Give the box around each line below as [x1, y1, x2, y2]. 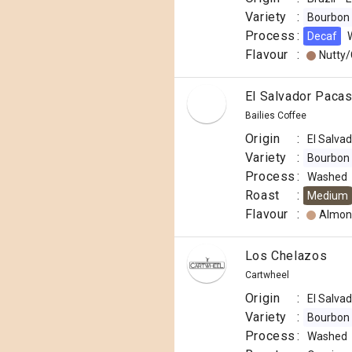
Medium [306, 189, 348, 202]
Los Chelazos [244, 248, 328, 263]
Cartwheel [244, 269, 289, 280]
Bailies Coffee [244, 110, 306, 121]
